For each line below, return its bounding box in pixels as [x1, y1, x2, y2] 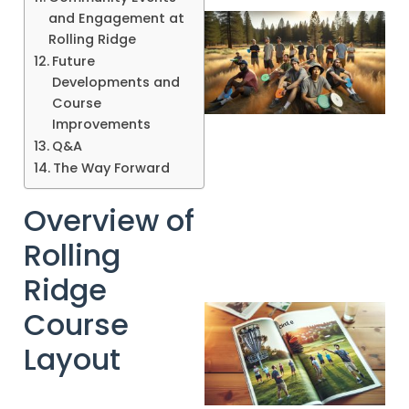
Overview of [24, 199, 194, 241]
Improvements [51, 114, 151, 133]
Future [51, 51, 95, 70]
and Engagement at [47, 8, 184, 27]
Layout [24, 338, 121, 380]
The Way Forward [52, 158, 170, 177]
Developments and [51, 72, 180, 91]
